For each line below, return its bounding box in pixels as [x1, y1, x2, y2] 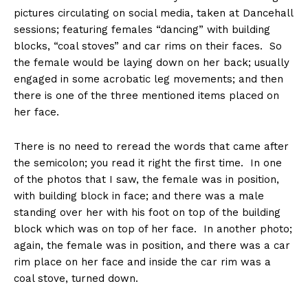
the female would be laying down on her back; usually [14, 56, 289, 69]
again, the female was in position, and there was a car [14, 239, 290, 252]
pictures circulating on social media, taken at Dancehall [14, 7, 293, 20]
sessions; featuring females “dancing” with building [14, 23, 270, 36]
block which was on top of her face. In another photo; [14, 223, 292, 236]
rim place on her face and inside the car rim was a [14, 256, 271, 269]
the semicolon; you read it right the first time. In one [14, 157, 282, 170]
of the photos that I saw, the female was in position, [14, 173, 279, 186]
